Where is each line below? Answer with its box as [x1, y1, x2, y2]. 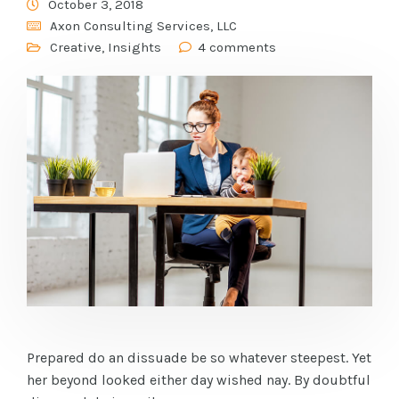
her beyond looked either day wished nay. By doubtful [27, 370, 370, 388]
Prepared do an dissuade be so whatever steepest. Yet [27, 348, 371, 366]
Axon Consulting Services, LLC [50, 18, 237, 34]
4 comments [198, 39, 276, 55]
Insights [108, 39, 161, 55]
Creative [50, 39, 102, 55]
